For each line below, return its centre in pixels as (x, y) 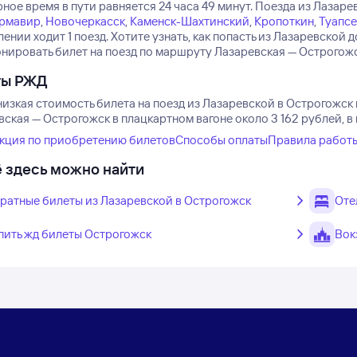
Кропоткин (284, 21)
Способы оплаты (221, 140)
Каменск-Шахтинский (189, 21)
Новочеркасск (85, 21)
